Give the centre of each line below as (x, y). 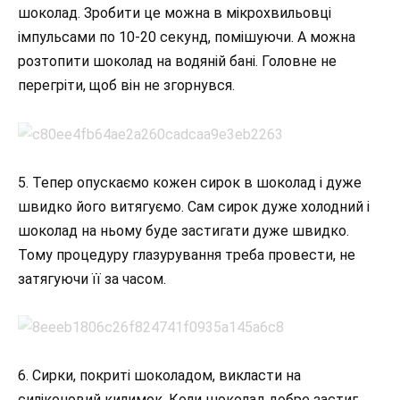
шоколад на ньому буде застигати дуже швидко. (183, 230)
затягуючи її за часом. (92, 279)
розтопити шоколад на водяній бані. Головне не (177, 62)
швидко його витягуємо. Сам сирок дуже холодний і (194, 206)
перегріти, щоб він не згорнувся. (126, 86)
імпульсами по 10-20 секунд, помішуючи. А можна (187, 37)
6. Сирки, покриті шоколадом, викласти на (159, 376)
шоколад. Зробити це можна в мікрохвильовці (175, 13)
